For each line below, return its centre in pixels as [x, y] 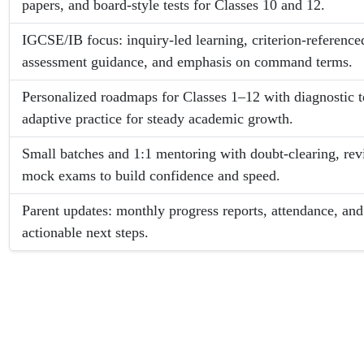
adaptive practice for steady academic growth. [158, 119]
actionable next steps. [86, 232]
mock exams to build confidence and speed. [152, 175]
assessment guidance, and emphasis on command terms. [188, 62]
